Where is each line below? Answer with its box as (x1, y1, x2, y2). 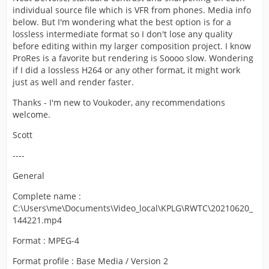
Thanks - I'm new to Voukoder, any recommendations (13, 97, 225, 108)
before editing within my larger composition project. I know (13, 40, 251, 52)
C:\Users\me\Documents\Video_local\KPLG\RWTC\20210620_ (13, 202, 253, 214)
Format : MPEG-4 (13, 235, 79, 246)
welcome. (13, 109, 50, 120)
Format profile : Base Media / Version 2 (13, 255, 168, 267)
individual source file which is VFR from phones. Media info (13, 4, 251, 16)
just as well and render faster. (13, 76, 134, 88)
